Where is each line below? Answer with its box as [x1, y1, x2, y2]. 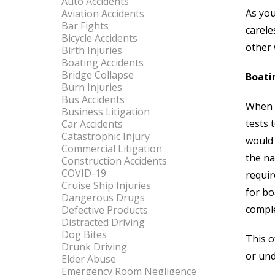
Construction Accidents [61, 154, 167, 168]
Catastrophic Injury [61, 130, 150, 143]
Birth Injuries [61, 44, 122, 57]
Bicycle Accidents [61, 31, 137, 45]
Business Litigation [61, 105, 150, 118]
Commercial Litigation [61, 142, 162, 155]
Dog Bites [61, 228, 107, 241]
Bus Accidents [61, 93, 125, 106]
